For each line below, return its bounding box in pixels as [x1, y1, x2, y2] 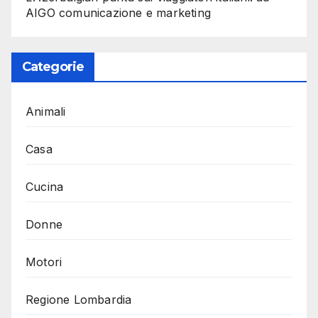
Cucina [26, 179, 64, 194]
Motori [26, 254, 62, 269]
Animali [26, 104, 66, 119]
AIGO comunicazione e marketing [26, 5, 211, 20]
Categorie [22, 58, 84, 75]
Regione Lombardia [26, 292, 132, 307]
